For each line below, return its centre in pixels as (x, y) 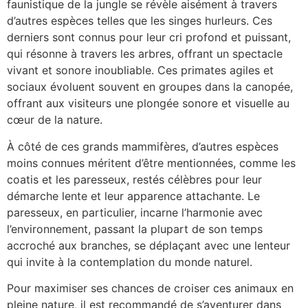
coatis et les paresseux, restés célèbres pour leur (134, 179)
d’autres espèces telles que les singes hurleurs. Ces (140, 21)
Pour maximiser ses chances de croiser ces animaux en (150, 288)
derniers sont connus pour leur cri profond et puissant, (149, 37)
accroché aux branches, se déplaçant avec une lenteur (148, 245)
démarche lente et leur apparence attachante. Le (133, 196)
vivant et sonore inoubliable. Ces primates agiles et (140, 70)
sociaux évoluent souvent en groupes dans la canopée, (150, 87)
